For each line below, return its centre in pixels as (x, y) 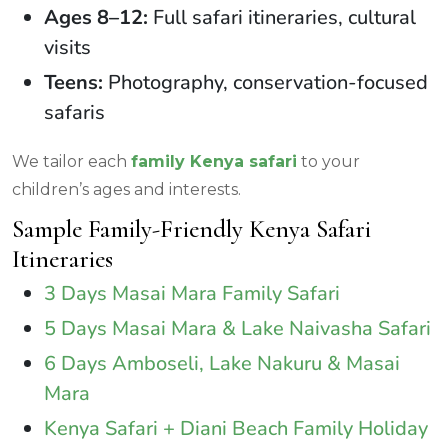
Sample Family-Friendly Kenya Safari (191, 228)
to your (330, 161)
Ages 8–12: (96, 17)
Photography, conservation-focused (265, 82)
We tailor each (71, 161)
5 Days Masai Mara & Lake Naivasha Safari (237, 328)
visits (67, 47)
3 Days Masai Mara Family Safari (192, 293)
